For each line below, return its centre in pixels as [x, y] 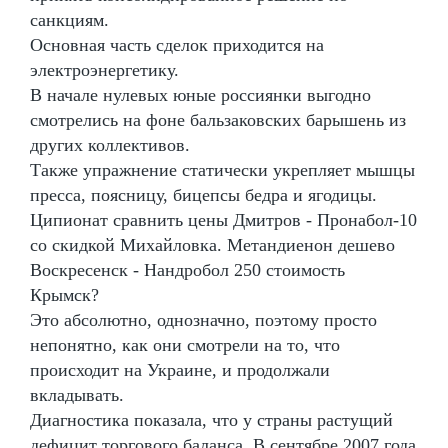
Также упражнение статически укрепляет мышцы [222, 169]
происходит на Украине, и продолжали [180, 369]
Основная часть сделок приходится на [177, 44]
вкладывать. [77, 394]
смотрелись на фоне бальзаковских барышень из [218, 119]
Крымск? [64, 294]
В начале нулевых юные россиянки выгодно [200, 94]
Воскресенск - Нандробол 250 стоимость [187, 269]
